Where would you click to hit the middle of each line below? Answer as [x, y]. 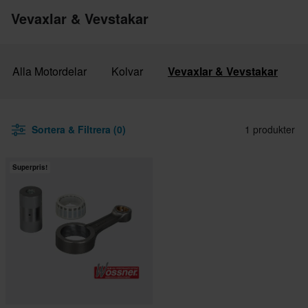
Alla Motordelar [49, 71]
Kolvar [127, 71]
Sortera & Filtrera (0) [79, 130]
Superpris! [30, 167]
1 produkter [270, 130]
